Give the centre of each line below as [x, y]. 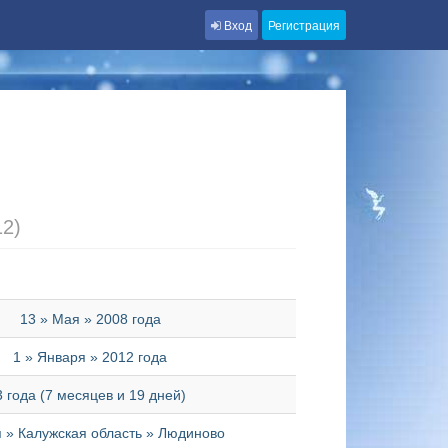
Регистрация [304, 24]
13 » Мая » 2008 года [90, 319]
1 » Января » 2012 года [90, 357]
